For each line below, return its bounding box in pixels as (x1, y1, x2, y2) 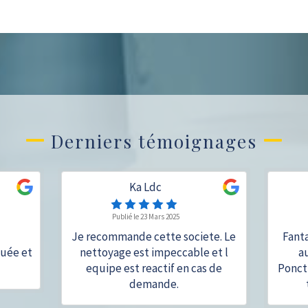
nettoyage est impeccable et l (79, 245, 228, 260)
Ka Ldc (129, 179, 162, 195)
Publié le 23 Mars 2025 (111, 212, 179, 221)
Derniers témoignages (51, 129, 257, 153)
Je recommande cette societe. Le (71, 229, 236, 244)
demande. (129, 276, 179, 291)
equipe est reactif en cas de (85, 261, 222, 276)
